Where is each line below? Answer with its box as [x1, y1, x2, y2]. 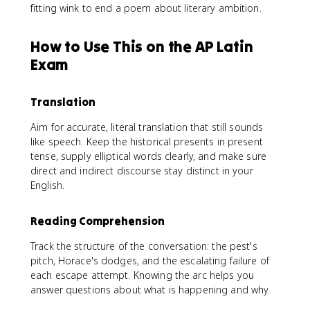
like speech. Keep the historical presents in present [30, 134, 263, 148]
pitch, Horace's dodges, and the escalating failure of [30, 253, 269, 267]
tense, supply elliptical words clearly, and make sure [30, 149, 266, 163]
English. [30, 178, 65, 192]
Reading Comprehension [30, 213, 165, 228]
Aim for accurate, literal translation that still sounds [30, 120, 264, 134]
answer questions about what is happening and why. [30, 282, 271, 296]
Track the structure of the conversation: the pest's [30, 239, 257, 253]
